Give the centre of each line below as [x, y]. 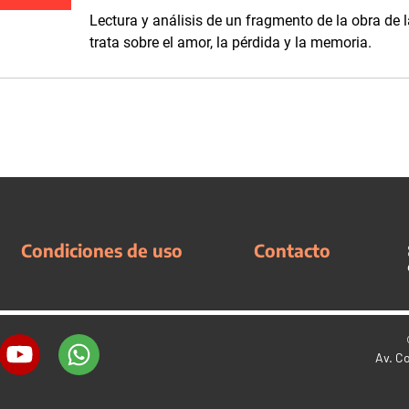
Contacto [293, 250]
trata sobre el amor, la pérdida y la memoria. [232, 42]
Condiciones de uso [101, 250]
